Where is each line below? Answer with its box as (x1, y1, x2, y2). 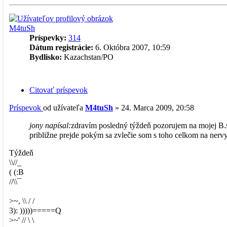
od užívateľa (43, 103, 85, 112)
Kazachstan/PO (62, 53, 113, 62)
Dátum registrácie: (29, 43, 93, 52)
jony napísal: (29, 121, 71, 130)
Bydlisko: (29, 53, 62, 62)
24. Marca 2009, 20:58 (121, 103, 194, 112)
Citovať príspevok (29, 85, 88, 94)
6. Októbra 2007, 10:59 (93, 43, 170, 52)
